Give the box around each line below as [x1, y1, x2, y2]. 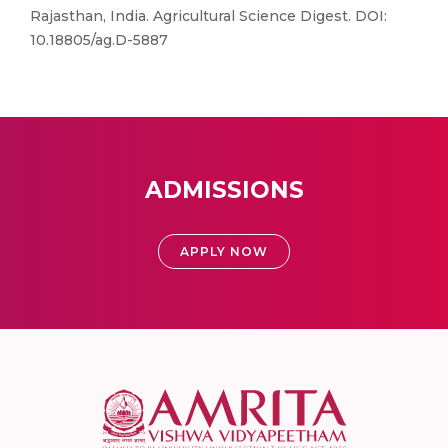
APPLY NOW [180, 244, 268, 259]
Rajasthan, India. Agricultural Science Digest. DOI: [30, 7, 387, 25]
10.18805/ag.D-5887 [30, 31, 168, 49]
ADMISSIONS [144, 176, 304, 204]
